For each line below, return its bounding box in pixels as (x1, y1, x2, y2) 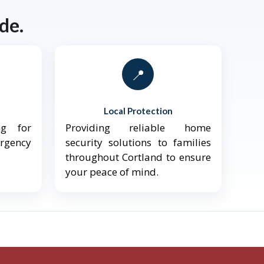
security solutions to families (65, 136, 211, 150)
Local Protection (103, 105, 173, 117)
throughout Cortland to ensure (65, 150, 211, 164)
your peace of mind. (65, 165, 159, 179)
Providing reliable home (65, 121, 211, 135)
